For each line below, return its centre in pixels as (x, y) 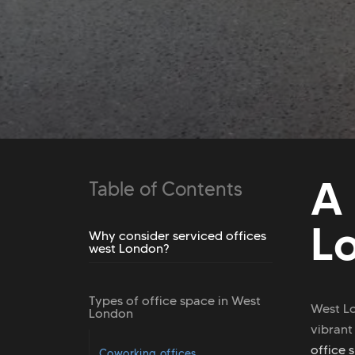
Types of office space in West (175, 301)
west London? (129, 248)
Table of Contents (166, 190)
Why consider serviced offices (177, 235)
